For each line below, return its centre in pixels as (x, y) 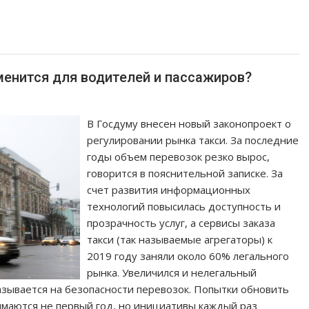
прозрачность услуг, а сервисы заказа (181, 223)
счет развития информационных (169, 190)
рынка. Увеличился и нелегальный (172, 272)
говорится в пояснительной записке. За (185, 173)
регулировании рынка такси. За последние (193, 140)
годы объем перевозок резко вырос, (179, 157)
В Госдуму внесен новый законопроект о (189, 123)
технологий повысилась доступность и (184, 206)
